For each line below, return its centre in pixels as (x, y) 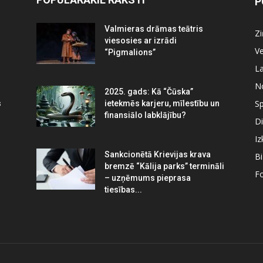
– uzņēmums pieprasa (148, 178)
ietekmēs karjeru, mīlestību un (162, 103)
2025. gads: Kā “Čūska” (149, 91)
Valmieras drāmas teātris (154, 28)
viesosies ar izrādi (141, 40)
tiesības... (123, 189)
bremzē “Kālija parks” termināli (164, 166)
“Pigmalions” (130, 52)
